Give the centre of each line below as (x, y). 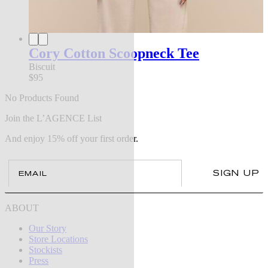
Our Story (48, 228)
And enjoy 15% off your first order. (71, 138)
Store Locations (58, 239)
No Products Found (42, 98)
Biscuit (42, 66)
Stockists (45, 249)
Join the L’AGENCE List (53, 118)
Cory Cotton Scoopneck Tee (114, 53)
